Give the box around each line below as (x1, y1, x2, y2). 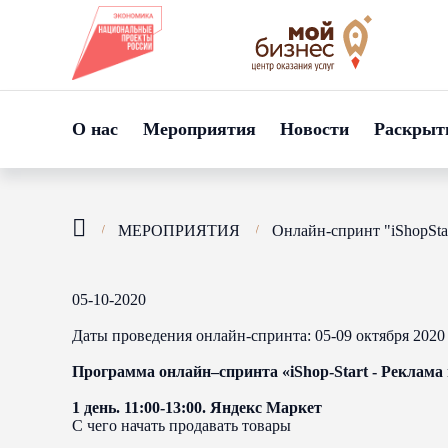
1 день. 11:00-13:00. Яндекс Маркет (72, 399, 322, 416)
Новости (280, 119, 349, 139)
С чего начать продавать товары (72, 417, 291, 434)
